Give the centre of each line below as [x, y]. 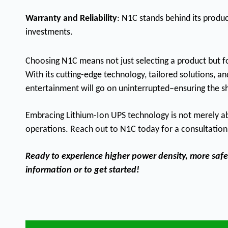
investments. [49, 33]
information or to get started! [82, 170]
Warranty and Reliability [71, 19]
